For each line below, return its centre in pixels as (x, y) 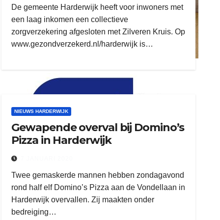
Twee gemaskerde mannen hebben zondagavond (98, 175)
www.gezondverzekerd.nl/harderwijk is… (82, 44)
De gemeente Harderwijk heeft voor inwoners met (97, 7)
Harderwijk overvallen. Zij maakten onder (83, 200)
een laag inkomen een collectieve (70, 19)
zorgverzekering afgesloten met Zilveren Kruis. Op (98, 32)
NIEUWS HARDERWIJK (41, 111)
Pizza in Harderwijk (61, 140)
